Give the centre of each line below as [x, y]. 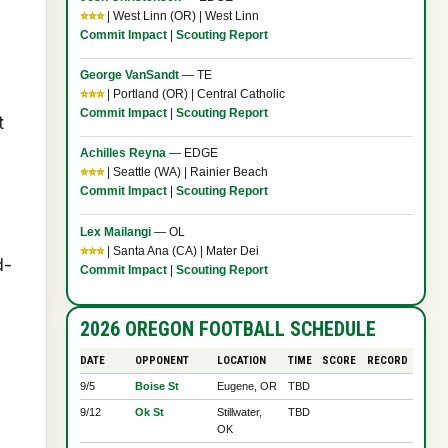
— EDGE [191, 153]
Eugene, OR [246, 386]
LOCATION [241, 361]
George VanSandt [129, 74]
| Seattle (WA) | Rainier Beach [185, 172]
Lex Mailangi [115, 231]
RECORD [387, 361]
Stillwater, [239, 412]
